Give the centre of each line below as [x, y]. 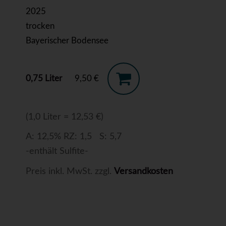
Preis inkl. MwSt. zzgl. [70, 172]
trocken [40, 26]
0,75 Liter [44, 78]
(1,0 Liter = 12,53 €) [64, 117]
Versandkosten [143, 172]
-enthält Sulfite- [57, 151]
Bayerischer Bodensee [67, 41]
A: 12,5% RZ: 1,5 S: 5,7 [73, 137]
